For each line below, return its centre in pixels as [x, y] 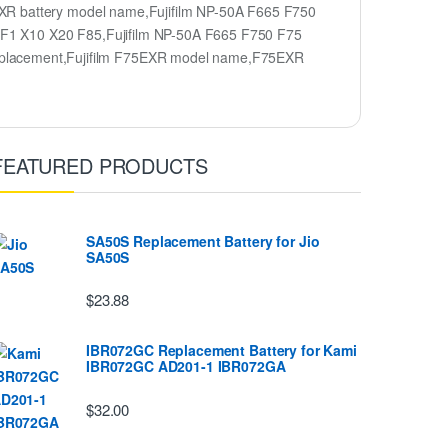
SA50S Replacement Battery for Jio [203, 241]
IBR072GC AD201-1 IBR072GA [186, 366]
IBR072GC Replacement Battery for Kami [221, 350]
